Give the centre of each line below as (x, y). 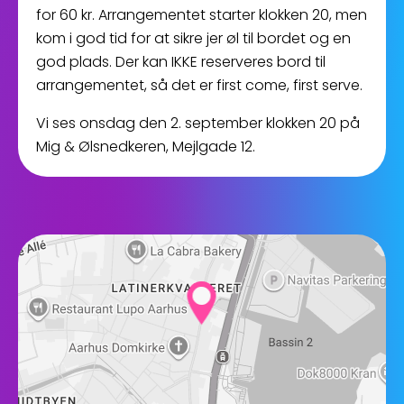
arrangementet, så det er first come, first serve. (199, 85)
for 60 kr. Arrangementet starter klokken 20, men (202, 15)
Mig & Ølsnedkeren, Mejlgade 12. (146, 147)
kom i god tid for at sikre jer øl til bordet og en (193, 38)
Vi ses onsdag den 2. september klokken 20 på (198, 123)
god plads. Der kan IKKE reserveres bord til (181, 62)
